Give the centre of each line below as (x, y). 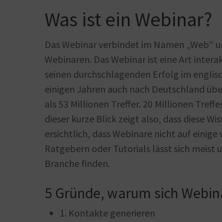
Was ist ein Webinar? (128, 19)
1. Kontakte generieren (107, 213)
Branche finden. (77, 163)
